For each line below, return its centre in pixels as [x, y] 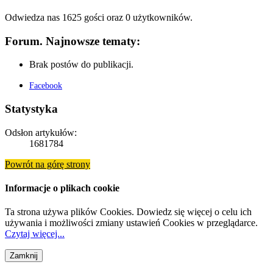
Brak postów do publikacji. [81, 65]
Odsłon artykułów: [41, 132]
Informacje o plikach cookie [62, 188]
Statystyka [31, 108]
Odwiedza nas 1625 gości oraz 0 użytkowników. [99, 17]
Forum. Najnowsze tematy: [73, 41]
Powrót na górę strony [48, 164]
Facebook [46, 86]
